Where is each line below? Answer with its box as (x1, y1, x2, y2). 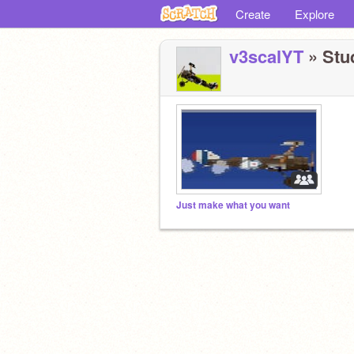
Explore (295, 6, 334, 22)
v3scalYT (229, 43, 303, 69)
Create (235, 6, 270, 22)
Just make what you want (176, 198, 290, 212)
